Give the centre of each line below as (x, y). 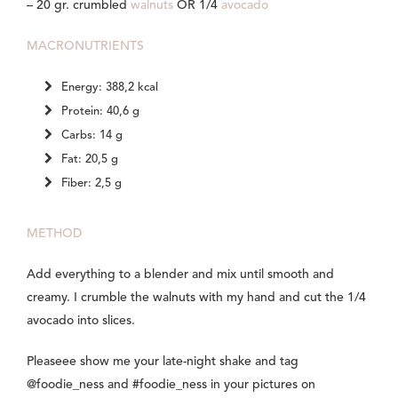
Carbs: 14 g (92, 136)
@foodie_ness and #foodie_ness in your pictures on (171, 385)
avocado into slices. (81, 321)
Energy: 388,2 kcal (110, 88)
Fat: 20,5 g (90, 160)
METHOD (54, 234)
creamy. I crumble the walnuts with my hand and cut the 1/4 (196, 298)
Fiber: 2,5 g (92, 184)
